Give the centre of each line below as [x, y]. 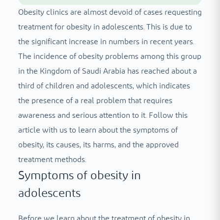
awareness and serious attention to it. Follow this [103, 116]
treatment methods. [52, 160]
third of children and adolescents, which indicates [104, 86]
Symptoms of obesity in [79, 176]
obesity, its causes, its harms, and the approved [98, 145]
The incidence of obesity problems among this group [110, 57]
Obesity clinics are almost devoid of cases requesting [110, 13]
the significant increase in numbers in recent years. [106, 42]
